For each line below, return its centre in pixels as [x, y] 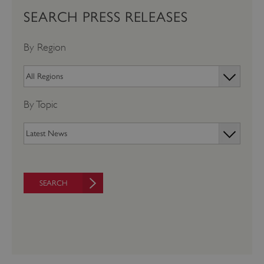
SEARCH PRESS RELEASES [106, 17]
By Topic [41, 105]
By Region [45, 47]
